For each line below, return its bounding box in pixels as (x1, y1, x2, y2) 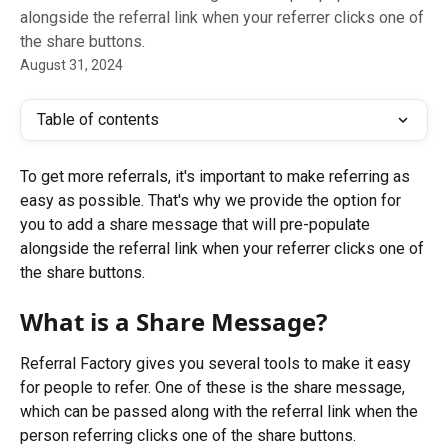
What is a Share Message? (20, 305, 327, 339)
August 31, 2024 (20, 57, 123, 73)
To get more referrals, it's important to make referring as (20, 167, 414, 186)
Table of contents (37, 110, 159, 129)
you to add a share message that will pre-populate (20, 215, 374, 234)
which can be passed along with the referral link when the (20, 402, 422, 422)
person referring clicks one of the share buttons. (20, 426, 356, 446)
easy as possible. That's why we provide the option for (20, 191, 405, 210)
